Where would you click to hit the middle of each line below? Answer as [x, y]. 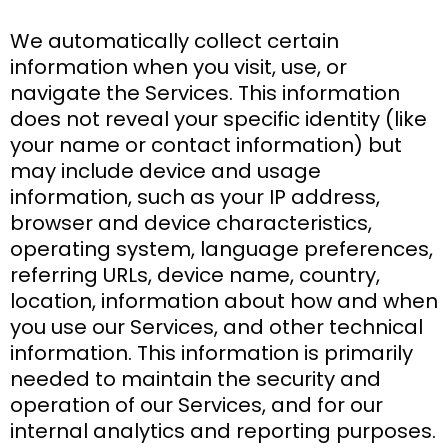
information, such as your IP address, [195, 196]
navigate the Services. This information [205, 92]
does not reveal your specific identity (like [218, 118]
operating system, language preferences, [221, 248]
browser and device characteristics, [191, 222]
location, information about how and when [224, 300]
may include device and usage [165, 170]
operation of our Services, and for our [196, 404]
